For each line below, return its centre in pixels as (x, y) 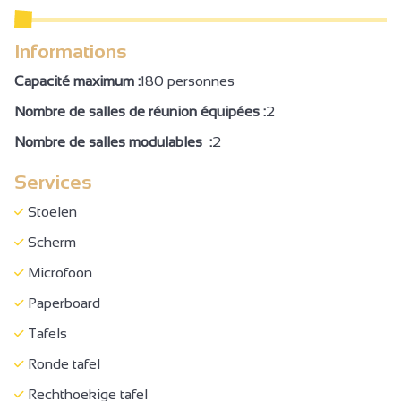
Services (53, 182)
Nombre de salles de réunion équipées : (140, 111)
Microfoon (58, 272)
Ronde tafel (62, 363)
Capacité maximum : (77, 81)
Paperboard (62, 303)
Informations (71, 51)
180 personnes (188, 81)
